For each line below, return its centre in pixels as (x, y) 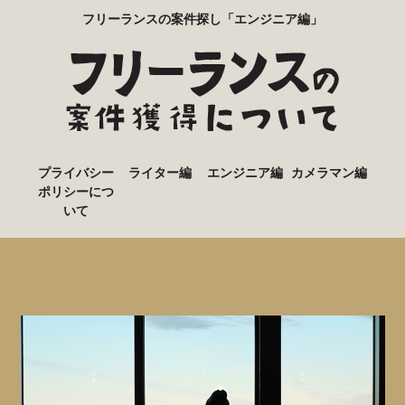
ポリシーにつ (75, 191)
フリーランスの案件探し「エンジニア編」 (202, 19)
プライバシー (75, 172)
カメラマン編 (330, 172)
